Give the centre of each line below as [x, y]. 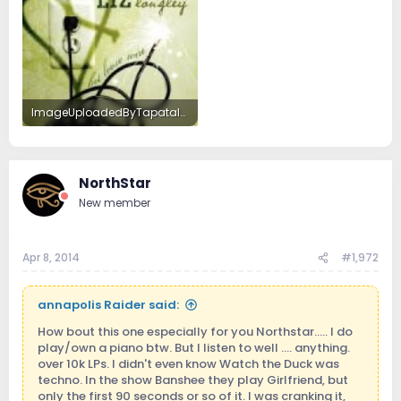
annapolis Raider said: [108, 305]
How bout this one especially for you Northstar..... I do [195, 332]
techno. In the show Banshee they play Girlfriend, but [193, 380]
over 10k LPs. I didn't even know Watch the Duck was [188, 364]
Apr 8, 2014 [51, 258]
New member [115, 202]
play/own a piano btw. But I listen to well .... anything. [194, 348]
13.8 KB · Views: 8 [75, 140]
